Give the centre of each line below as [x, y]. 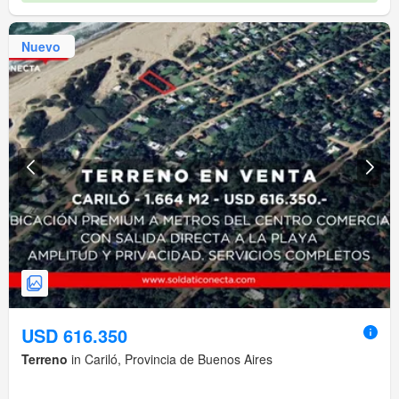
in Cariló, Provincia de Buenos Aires [170, 359]
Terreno [45, 359]
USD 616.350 [74, 336]
